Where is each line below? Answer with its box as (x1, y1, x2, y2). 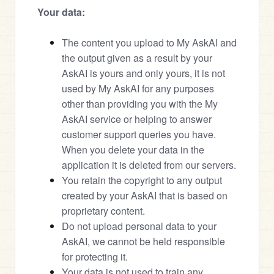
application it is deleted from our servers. (62, 158, 236, 172)
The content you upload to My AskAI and (62, 35, 237, 50)
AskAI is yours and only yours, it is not (62, 66, 225, 80)
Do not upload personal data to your (62, 219, 217, 233)
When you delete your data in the (62, 143, 204, 157)
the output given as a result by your (62, 51, 212, 65)
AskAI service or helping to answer (62, 112, 212, 126)
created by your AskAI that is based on (62, 188, 228, 202)
